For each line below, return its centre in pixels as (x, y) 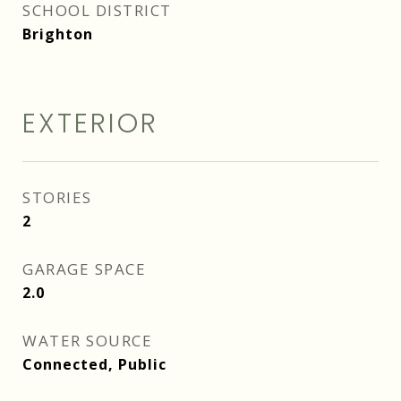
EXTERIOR (90, 124)
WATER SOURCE (87, 341)
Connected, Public (94, 364)
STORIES (57, 197)
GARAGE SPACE (84, 269)
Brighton (58, 34)
